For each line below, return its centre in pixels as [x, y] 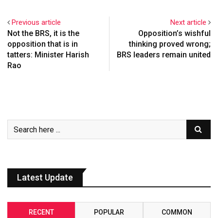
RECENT [41, 212]
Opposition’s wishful [174, 34]
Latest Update [45, 178]
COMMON [177, 212]
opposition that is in [43, 44]
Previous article [36, 23]
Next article [188, 23]
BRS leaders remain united [164, 55]
